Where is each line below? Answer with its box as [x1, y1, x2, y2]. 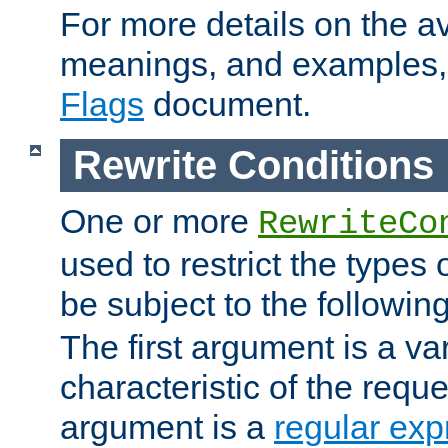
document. [144, 85, 311, 124]
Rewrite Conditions [72, 143, 434, 187]
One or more [60, 201, 258, 240]
